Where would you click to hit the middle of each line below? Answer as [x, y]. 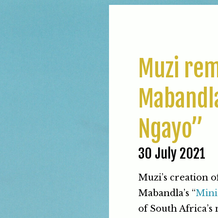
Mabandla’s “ [167, 193]
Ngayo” [171, 129]
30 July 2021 [172, 154]
